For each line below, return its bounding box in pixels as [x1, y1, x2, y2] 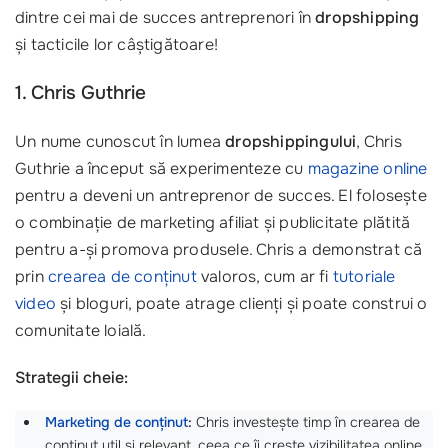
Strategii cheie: [15, 366, 128, 388]
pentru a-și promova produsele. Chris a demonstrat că [15, 238, 423, 260]
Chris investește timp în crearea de [192, 413, 420, 432]
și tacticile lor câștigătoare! [15, 33, 218, 55]
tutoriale [332, 265, 396, 287]
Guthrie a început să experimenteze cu [15, 157, 308, 179]
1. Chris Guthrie [15, 80, 146, 105]
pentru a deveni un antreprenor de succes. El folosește [15, 184, 427, 206]
